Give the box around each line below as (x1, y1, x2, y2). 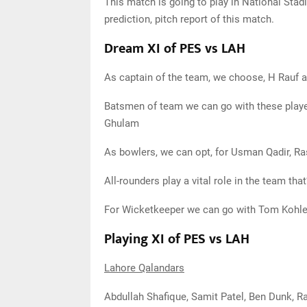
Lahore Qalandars (104, 262, 184, 274)
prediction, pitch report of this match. (104, 13, 274, 25)
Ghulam (104, 117, 139, 130)
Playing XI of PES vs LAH (104, 228, 249, 251)
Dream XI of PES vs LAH (104, 37, 245, 60)
